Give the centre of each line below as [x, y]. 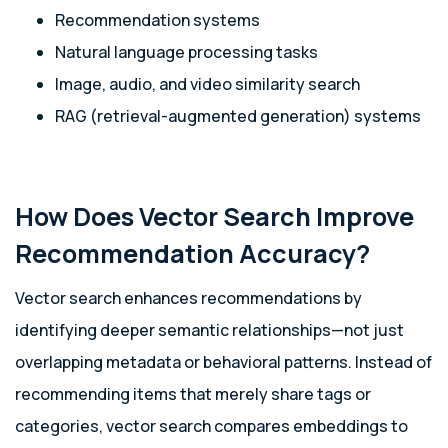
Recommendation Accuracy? [192, 253]
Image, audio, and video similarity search [207, 84]
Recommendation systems [157, 20]
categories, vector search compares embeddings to [211, 426]
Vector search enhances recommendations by [188, 298]
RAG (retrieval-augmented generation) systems [238, 116]
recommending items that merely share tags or [193, 394]
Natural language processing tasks [186, 52]
